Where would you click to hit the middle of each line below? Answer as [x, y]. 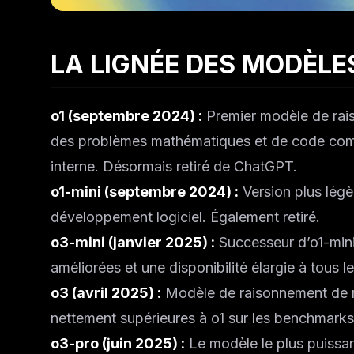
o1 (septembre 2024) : [126, 116]
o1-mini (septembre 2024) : [145, 192]
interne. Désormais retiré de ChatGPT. [174, 166]
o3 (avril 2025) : [106, 293]
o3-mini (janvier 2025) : [133, 242]
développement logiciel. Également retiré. [185, 217]
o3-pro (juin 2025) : [118, 343]
